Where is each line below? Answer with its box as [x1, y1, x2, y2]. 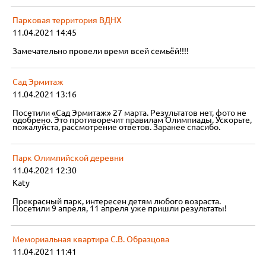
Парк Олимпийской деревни [12, 153, 124, 163]
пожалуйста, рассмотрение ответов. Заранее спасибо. [12, 122, 221, 132]
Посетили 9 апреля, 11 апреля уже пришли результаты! [12, 204, 227, 214]
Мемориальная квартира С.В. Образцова [12, 235, 170, 245]
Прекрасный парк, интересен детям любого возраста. [12, 197, 221, 207]
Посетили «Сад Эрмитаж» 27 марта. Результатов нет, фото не [12, 108, 247, 118]
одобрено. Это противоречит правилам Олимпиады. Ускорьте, [12, 115, 252, 125]
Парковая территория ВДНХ [12, 15, 122, 26]
